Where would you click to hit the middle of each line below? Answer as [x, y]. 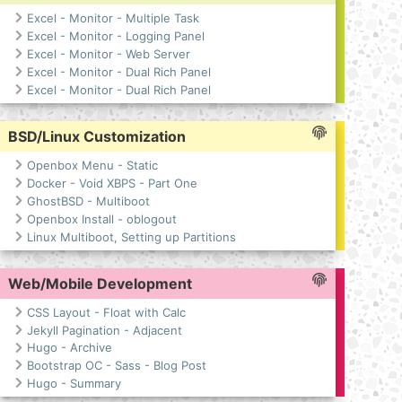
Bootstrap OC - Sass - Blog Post [116, 366]
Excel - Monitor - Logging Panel [115, 36]
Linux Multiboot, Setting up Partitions [131, 236]
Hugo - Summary [74, 384]
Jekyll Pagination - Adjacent [104, 330]
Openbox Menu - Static [92, 165]
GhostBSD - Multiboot [88, 201]
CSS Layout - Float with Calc [106, 312]
